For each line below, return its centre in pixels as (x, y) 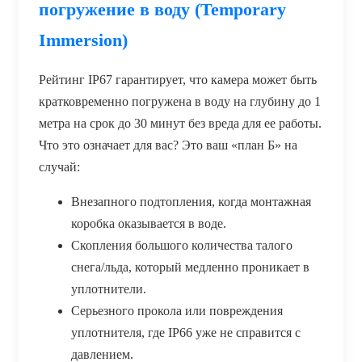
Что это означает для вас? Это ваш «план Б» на (168, 145)
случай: (59, 166)
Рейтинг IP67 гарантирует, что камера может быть (178, 79)
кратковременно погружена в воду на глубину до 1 (180, 101)
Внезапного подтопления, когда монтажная (191, 201)
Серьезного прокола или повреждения (177, 310)
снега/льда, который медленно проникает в (190, 267)
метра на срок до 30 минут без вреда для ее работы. (180, 123)
